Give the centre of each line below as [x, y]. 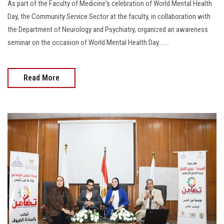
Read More [41, 77]
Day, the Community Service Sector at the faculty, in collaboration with [109, 16]
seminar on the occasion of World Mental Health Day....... [88, 42]
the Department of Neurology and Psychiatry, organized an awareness [108, 29]
